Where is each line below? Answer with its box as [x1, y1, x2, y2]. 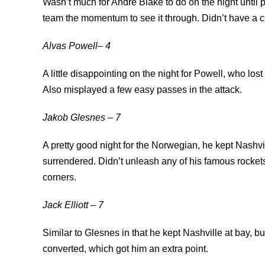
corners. [43, 172, 76, 182]
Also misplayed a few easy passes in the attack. [43, 84, 242, 95]
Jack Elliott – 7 [43, 199, 104, 210]
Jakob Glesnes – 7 [43, 112, 121, 122]
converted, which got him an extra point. [43, 243, 208, 254]
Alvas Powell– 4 [43, 40, 111, 51]
